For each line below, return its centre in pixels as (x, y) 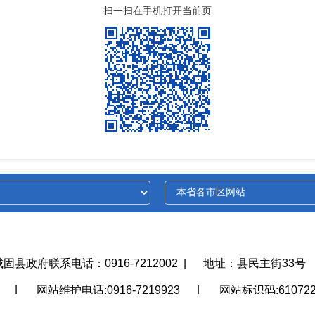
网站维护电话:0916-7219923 (108, 290)
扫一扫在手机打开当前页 (157, 11)
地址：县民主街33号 (254, 264)
